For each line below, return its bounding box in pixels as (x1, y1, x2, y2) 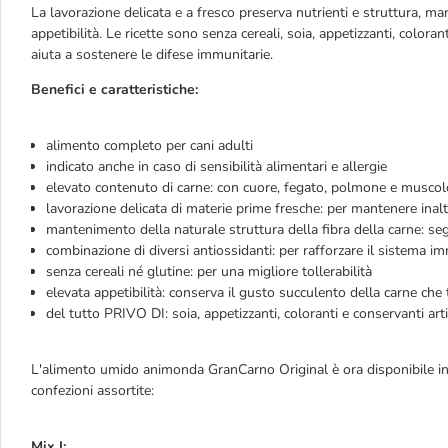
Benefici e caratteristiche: (31, 80, 198, 99)
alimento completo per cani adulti (46, 136, 253, 155)
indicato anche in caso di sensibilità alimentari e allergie (46, 157, 387, 176)
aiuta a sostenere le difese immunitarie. (31, 45, 273, 64)
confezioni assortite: (31, 381, 154, 400)
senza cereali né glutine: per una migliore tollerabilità (46, 262, 372, 281)
